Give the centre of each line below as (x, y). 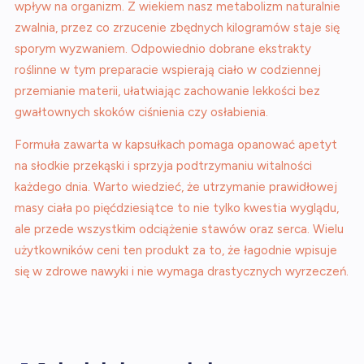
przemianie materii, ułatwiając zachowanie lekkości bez (167, 91)
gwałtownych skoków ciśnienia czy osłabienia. (141, 112)
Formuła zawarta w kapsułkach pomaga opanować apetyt (176, 145)
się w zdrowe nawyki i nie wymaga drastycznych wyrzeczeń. (182, 271)
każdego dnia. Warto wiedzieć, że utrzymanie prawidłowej (176, 187)
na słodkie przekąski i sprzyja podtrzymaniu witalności (163, 166)
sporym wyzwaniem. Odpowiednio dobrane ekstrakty (163, 49)
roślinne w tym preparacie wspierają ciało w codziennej (168, 70)
